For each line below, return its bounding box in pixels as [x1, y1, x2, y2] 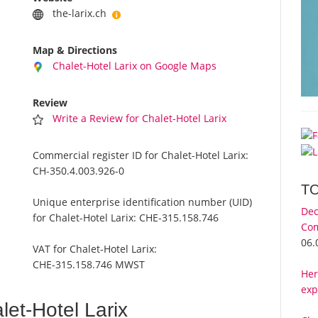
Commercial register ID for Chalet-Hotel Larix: [33, 148, 249, 163]
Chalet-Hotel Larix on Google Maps [53, 59, 217, 73]
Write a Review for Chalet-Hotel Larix [53, 111, 227, 126]
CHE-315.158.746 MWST [33, 258, 146, 272]
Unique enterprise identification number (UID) [33, 195, 253, 209]
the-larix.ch [53, 6, 113, 21]
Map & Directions [33, 43, 118, 57]
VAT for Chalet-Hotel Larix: [33, 242, 158, 256]
